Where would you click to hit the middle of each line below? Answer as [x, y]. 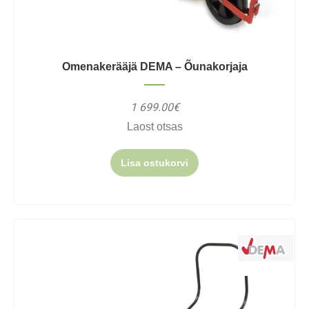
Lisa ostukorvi [154, 163]
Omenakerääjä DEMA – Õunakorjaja [154, 67]
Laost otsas [154, 127]
